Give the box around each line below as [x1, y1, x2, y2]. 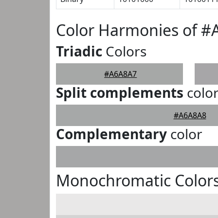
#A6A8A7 [104, 69, 137, 79]
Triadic [56, 42, 102, 60]
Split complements [56, 83, 183, 102]
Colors [102, 42, 146, 60]
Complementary [56, 125, 167, 143]
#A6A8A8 [173, 110, 206, 121]
